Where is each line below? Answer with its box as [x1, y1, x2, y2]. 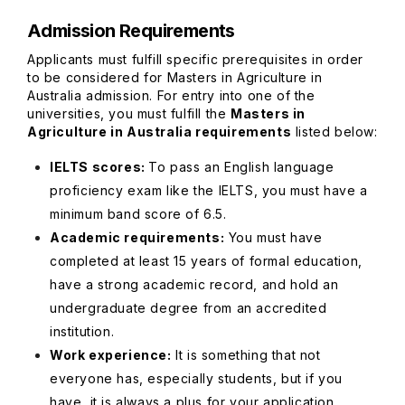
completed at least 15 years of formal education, [50, 253, 363, 268]
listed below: [291, 124, 378, 139]
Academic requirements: [50, 230, 225, 245]
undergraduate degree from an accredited [50, 300, 327, 316]
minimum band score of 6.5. [50, 206, 227, 221]
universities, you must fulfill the [27, 106, 231, 121]
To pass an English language [148, 159, 334, 174]
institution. [50, 324, 115, 339]
